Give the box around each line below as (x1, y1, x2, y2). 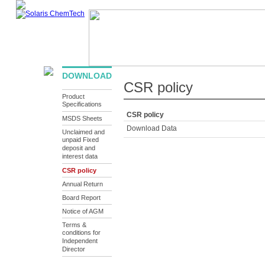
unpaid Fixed (62, 136, 99, 144)
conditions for (62, 229, 101, 237)
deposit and (62, 144, 95, 153)
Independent (62, 237, 98, 245)
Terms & (62, 221, 86, 228)
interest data (62, 153, 98, 161)
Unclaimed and (62, 128, 105, 135)
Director (62, 245, 85, 254)
